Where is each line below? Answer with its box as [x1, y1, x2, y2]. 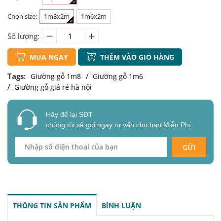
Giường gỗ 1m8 [31, 72, 81, 81]
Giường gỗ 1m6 [93, 72, 143, 81]
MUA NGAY [28, 52, 68, 62]
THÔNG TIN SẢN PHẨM [13, 201, 91, 211]
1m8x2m [44, 12, 70, 21]
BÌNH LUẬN [102, 201, 141, 211]
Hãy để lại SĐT [46, 110, 93, 118]
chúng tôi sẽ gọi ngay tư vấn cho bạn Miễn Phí [46, 120, 191, 129]
